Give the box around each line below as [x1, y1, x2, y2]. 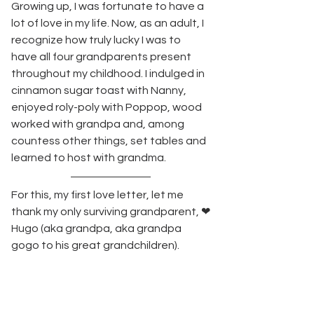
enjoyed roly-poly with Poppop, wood [11, 102, 204, 113]
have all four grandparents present [11, 51, 193, 62]
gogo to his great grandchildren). [11, 240, 179, 251]
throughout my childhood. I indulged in [11, 68, 207, 79]
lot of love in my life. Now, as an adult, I [11, 18, 206, 29]
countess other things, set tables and [11, 135, 208, 146]
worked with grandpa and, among [11, 118, 186, 130]
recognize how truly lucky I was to [11, 34, 183, 46]
